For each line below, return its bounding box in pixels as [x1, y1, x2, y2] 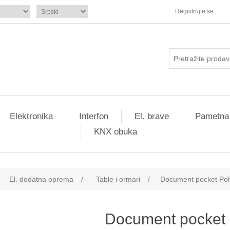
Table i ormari [96, 175, 140, 183]
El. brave [134, 111, 169, 121]
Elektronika [9, 111, 53, 121]
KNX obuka [93, 127, 137, 137]
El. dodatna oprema [9, 175, 73, 183]
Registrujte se [175, 8, 214, 15]
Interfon [79, 111, 108, 121]
